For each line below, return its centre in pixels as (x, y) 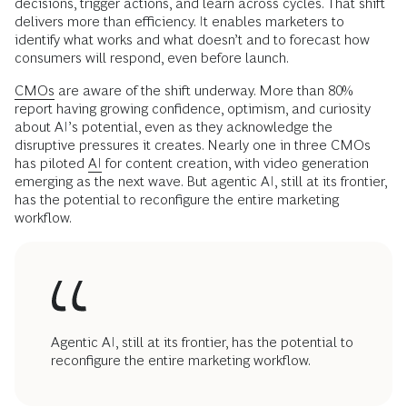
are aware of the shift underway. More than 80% (204, 91)
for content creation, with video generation (235, 164)
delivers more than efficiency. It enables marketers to (179, 22)
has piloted (51, 164)
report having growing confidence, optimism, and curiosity (193, 109)
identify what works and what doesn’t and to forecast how (192, 40)
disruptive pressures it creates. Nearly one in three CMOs (193, 145)
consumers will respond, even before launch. (152, 58)
